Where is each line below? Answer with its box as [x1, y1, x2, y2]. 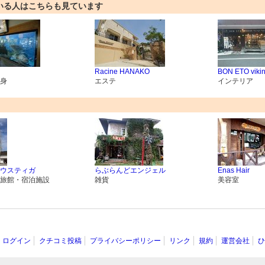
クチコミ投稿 [38, 237, 82, 245]
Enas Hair [218, 166, 250, 175]
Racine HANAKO [95, 67, 150, 76]
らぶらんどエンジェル [95, 166, 166, 175]
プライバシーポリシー [89, 237, 161, 245]
